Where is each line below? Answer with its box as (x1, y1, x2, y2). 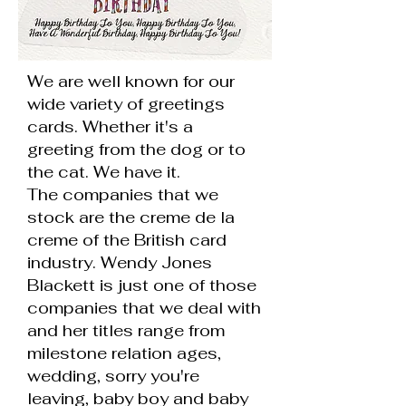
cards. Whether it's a (27, 116, 193, 137)
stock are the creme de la (27, 207, 235, 227)
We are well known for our (27, 71, 235, 92)
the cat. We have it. (27, 161, 180, 182)
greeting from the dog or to (27, 139, 246, 159)
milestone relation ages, (27, 343, 221, 363)
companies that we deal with (27, 297, 261, 318)
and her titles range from (27, 320, 225, 341)
